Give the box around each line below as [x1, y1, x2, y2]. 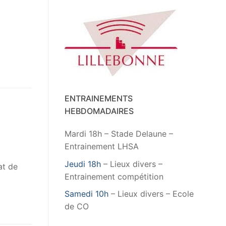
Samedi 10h [65, 189, 108, 199]
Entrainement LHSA [65, 141, 139, 152]
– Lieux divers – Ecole [108, 189, 194, 199]
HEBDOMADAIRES [65, 106, 134, 117]
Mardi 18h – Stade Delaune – [65, 129, 173, 139]
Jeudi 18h [65, 158, 101, 169]
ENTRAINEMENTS [65, 93, 133, 104]
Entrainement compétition [65, 171, 163, 182]
